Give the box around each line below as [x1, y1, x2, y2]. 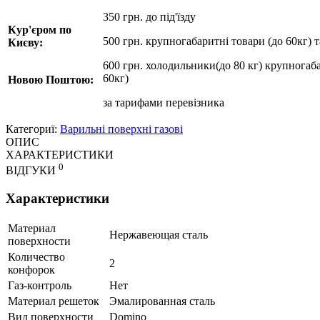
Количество [8, 250, 65, 263]
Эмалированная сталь [109, 294, 215, 307]
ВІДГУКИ [6, 164, 59, 177]
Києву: [8, 36, 43, 49]
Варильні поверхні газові [60, 122, 183, 135]
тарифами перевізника [115, 96, 224, 109]
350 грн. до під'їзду [103, 10, 199, 23]
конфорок [8, 263, 55, 276]
